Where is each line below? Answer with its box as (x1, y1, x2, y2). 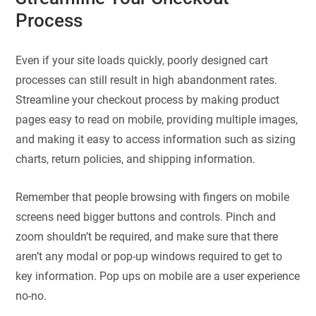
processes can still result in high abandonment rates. (16, 73, 278, 87)
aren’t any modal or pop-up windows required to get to (16, 250, 283, 264)
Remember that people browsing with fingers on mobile (16, 190, 290, 205)
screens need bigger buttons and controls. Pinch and (16, 210, 276, 224)
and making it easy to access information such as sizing (16, 132, 296, 146)
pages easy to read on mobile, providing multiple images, (16, 112, 298, 126)
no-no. (16, 289, 47, 303)
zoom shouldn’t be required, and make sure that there (16, 230, 279, 244)
